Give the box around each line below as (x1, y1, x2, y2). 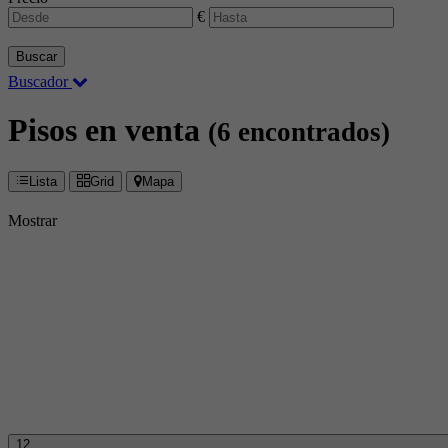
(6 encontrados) (208, 117, 390, 148)
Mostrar (8, 211, 57, 229)
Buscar (16, 49, 57, 64)
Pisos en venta (8, 112, 208, 149)
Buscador (8, 73, 72, 90)
